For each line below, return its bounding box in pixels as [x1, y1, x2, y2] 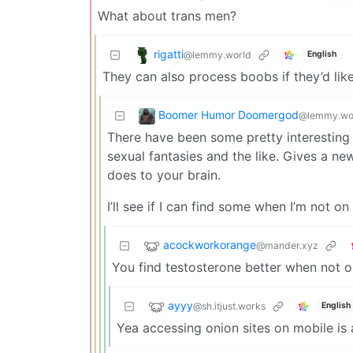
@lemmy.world [184, 49, 251, 61]
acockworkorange [163, 238, 256, 252]
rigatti [154, 47, 184, 61]
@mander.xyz [256, 240, 318, 252]
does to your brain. [107, 166, 221, 183]
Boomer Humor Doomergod [158, 108, 299, 122]
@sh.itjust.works [193, 300, 266, 313]
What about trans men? [98, 7, 236, 24]
